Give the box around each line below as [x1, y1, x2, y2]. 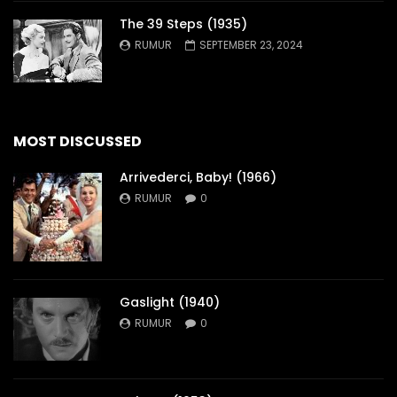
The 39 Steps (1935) [120, 14, 247, 33]
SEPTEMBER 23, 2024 [199, 36, 303, 52]
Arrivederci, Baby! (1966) [120, 167, 276, 186]
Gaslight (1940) [120, 292, 220, 311]
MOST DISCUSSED [13, 130, 142, 152]
